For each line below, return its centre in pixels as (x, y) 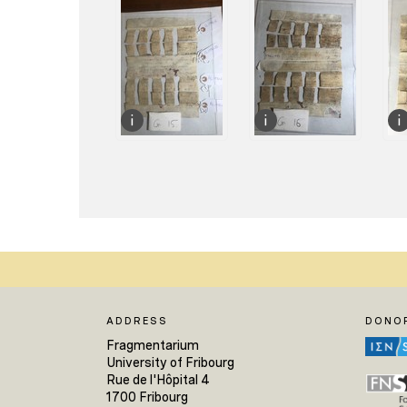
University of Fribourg (170, 362)
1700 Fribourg (147, 397)
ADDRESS (137, 321)
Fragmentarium (153, 345)
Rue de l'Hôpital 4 (158, 379)
